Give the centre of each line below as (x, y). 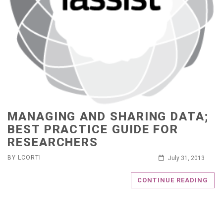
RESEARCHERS (53, 142)
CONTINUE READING (173, 180)
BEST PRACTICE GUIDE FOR (93, 129)
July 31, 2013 (186, 158)
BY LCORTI (24, 158)
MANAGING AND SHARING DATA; (108, 116)
